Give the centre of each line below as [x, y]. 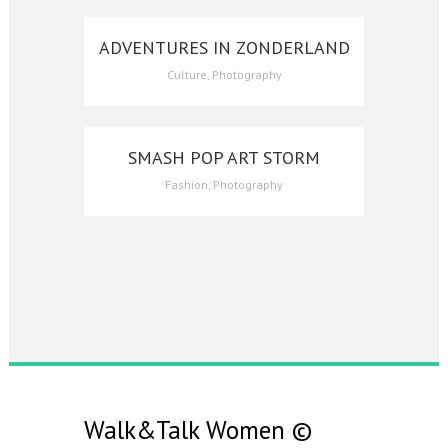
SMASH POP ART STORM [224, 157]
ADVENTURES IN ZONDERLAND [224, 48]
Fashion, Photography [224, 184]
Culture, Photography [224, 75]
